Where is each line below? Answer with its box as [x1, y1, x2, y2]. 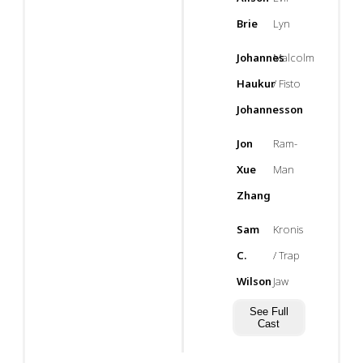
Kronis [272, 222, 303, 237]
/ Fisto [272, 76, 301, 91]
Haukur [236, 76, 275, 91]
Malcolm [272, 50, 314, 65]
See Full [249, 305, 288, 318]
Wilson [236, 274, 271, 288]
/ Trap [272, 248, 300, 263]
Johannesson [236, 102, 303, 117]
